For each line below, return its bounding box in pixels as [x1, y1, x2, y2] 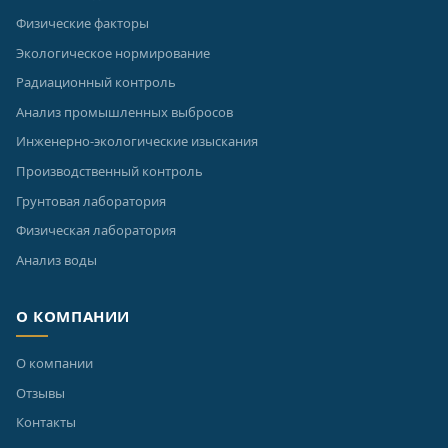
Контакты [16, 413, 76, 432]
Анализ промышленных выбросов [16, 102, 233, 121]
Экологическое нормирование [16, 43, 210, 62]
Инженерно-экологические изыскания [16, 132, 258, 151]
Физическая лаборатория [16, 221, 176, 240]
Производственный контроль [16, 161, 203, 180]
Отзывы [16, 383, 65, 402]
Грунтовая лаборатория [16, 191, 166, 210]
